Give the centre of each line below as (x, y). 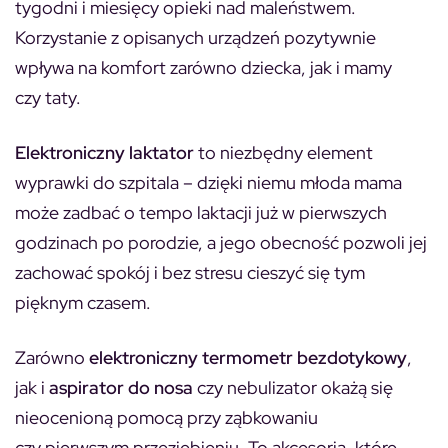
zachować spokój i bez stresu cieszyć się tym (190, 272)
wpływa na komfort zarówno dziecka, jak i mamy (203, 67)
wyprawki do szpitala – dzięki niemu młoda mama (208, 182)
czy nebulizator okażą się (293, 387)
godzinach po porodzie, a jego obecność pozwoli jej (221, 242)
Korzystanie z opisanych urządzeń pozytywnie (195, 37)
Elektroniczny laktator (104, 152)
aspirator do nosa (121, 387)
